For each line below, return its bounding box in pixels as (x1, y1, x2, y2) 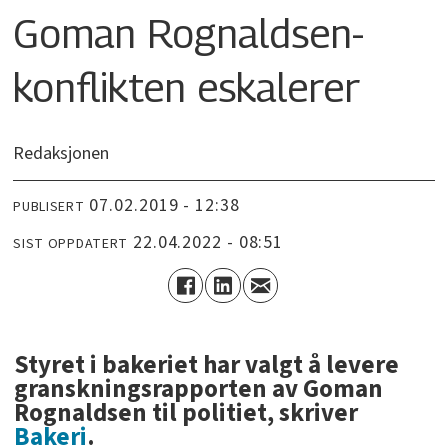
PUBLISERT (13, 197, 85, 218)
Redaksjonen (13, 140, 110, 166)
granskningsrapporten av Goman (13, 370, 383, 407)
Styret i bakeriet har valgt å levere (13, 346, 399, 383)
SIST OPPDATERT (13, 234, 129, 255)
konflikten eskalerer (13, 62, 361, 111)
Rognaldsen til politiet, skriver (13, 394, 358, 431)
